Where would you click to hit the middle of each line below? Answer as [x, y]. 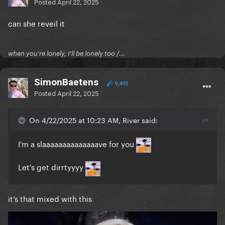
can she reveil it [36, 23]
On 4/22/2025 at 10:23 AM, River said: [93, 120]
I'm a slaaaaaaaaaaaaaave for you [77, 143]
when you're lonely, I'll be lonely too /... [67, 53]
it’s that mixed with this [50, 198]
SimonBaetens [66, 82]
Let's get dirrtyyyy [52, 166]
